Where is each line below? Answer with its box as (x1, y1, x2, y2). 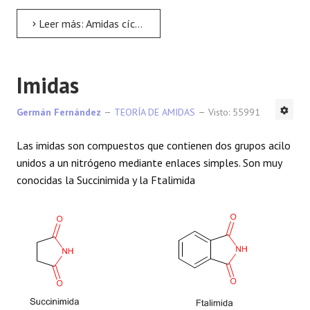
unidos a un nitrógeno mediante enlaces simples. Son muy (17, 156, 282, 170)
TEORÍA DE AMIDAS (114, 106, 195, 119)
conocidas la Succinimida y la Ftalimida (17, 173, 195, 188)
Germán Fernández (17, 106, 101, 119)
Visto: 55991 (208, 106, 260, 119)
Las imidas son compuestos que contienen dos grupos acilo (17, 138, 291, 153)
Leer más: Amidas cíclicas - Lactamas (36, 17, 135, 31)
